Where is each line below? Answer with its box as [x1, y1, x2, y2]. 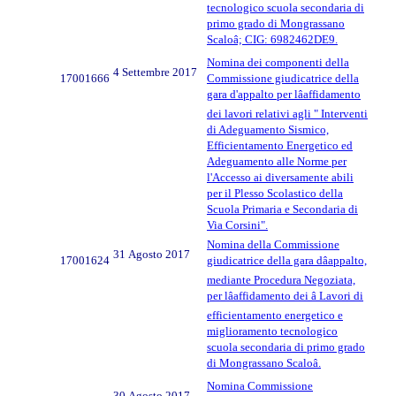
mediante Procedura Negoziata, [207, 272, 355, 286]
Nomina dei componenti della [207, 55, 349, 69]
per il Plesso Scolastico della [207, 186, 343, 200]
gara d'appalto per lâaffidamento [207, 87, 361, 101]
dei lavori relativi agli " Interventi [207, 106, 368, 120]
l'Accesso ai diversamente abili [207, 170, 354, 184]
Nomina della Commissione [207, 237, 339, 251]
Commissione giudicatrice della [207, 71, 359, 85]
